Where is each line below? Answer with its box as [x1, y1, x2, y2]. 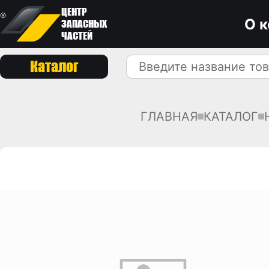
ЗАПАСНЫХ [61, 17, 107, 30]
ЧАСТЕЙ [61, 29, 92, 42]
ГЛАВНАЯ [140, 109, 198, 124]
